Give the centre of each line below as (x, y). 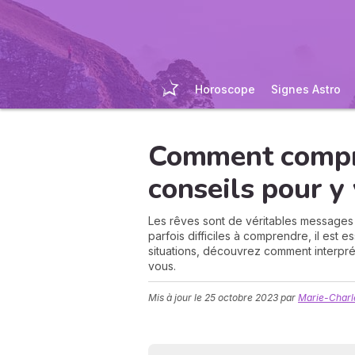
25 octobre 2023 (241, 298)
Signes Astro (306, 89)
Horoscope (225, 89)
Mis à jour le (176, 298)
